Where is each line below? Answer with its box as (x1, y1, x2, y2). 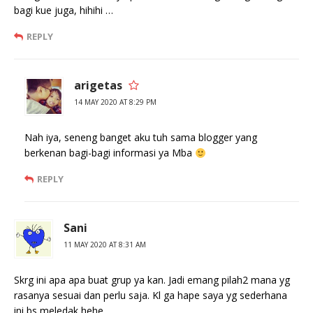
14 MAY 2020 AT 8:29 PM (74, 97, 156, 108)
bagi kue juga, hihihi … (14, 3, 113, 17)
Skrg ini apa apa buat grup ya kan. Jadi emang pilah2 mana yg (14, 273, 290, 287)
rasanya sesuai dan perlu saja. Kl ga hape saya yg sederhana (14, 289, 287, 303)
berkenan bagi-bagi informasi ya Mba (24, 146, 195, 160)
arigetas (74, 78, 122, 94)
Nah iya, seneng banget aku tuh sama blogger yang (24, 131, 257, 145)
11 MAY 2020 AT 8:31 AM (64, 240, 146, 250)
